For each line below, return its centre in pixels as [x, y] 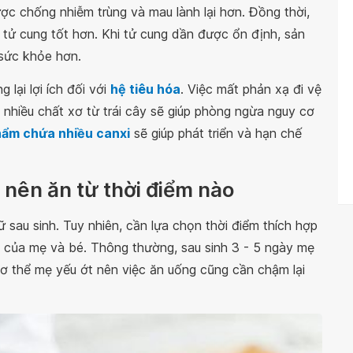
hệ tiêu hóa [145, 89]
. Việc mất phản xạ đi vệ [251, 89]
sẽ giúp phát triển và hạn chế [216, 133]
